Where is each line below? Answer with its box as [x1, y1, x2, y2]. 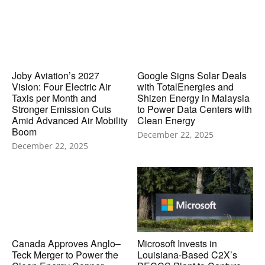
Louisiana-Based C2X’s [137, 248, 237, 261]
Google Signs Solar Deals [137, 68, 247, 82]
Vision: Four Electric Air [12, 79, 111, 93]
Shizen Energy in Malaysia [137, 91, 250, 105]
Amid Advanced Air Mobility [12, 113, 128, 127]
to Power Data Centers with [137, 102, 252, 116]
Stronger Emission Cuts [12, 102, 111, 116]
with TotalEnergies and [137, 79, 234, 93]
